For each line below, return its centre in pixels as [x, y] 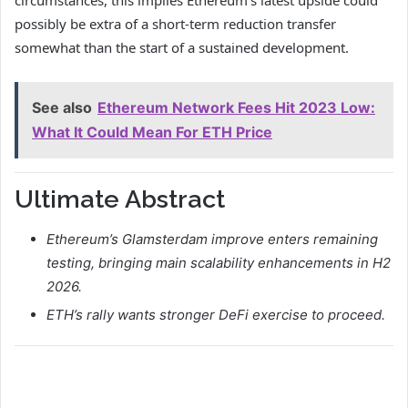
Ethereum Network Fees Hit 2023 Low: [236, 107]
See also [62, 107]
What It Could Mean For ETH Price [152, 132]
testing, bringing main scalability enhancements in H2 [219, 263]
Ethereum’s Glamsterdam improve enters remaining [212, 240]
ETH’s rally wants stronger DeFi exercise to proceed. [216, 315]
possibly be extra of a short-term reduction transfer [175, 23]
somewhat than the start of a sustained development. [184, 47]
